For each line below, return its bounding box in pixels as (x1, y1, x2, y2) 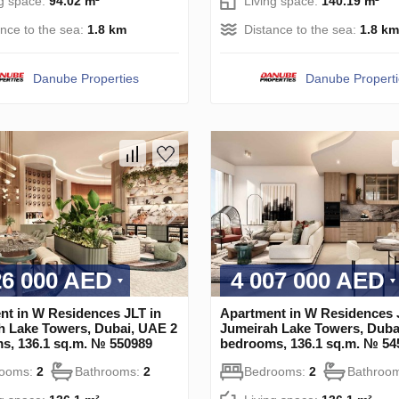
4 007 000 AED (231, 267, 385, 295)
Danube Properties (33, 70, 140, 85)
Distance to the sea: (244, 21, 360, 37)
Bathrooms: (75, 364, 143, 379)
